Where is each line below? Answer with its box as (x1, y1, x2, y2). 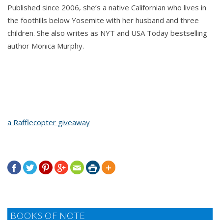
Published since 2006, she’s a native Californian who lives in (7, 2, 206, 13)
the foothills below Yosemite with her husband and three (7, 15, 199, 26)
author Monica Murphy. (7, 41, 84, 51)
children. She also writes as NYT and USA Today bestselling (7, 28, 207, 38)
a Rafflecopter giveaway (7, 117, 90, 128)
